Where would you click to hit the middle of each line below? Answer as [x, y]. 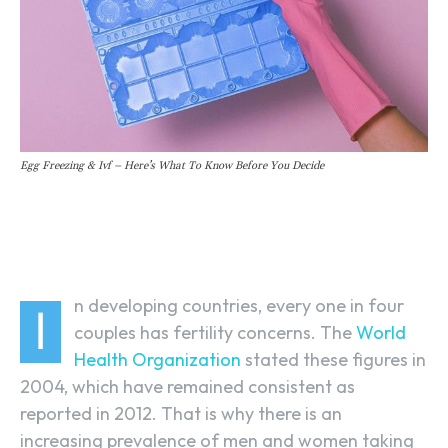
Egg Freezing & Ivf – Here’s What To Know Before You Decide [172, 166]
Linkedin [242, 235]
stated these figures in [333, 360]
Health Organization [157, 360]
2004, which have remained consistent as [187, 387]
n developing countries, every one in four [239, 306]
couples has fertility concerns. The [213, 333]
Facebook [101, 235]
